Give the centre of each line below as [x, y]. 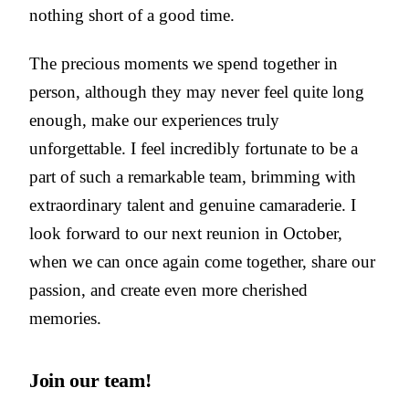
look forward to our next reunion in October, [186, 234]
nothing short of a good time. [132, 16]
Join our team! [90, 381]
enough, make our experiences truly [154, 121]
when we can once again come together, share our [202, 262]
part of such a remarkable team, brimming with [193, 177]
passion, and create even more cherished [168, 290]
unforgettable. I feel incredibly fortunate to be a [194, 149]
